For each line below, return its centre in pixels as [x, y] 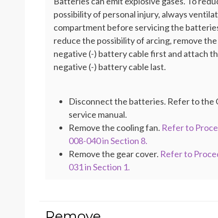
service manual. [98, 114]
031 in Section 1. [99, 167]
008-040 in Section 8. [108, 141]
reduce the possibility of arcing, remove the [135, 41]
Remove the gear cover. [114, 154]
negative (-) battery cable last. [110, 67]
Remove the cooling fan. [115, 127]
